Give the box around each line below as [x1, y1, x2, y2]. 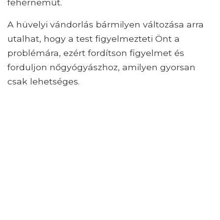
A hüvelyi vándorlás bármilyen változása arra [7, 19, 204, 29]
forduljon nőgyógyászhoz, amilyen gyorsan [7, 61, 195, 72]
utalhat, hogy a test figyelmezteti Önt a [7, 33, 180, 44]
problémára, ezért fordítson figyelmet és [7, 47, 184, 58]
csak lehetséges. [7, 76, 80, 86]
